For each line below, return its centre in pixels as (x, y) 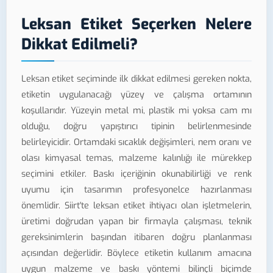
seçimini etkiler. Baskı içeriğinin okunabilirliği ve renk (136, 174)
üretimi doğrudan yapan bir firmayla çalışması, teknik (136, 221)
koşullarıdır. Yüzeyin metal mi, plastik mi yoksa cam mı (136, 110)
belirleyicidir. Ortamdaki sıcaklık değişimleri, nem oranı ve (136, 142)
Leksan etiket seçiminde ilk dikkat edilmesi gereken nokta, (136, 79)
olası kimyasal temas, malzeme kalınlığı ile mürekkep (136, 158)
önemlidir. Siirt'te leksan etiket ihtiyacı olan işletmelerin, (136, 205)
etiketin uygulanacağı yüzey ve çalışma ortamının (136, 94)
